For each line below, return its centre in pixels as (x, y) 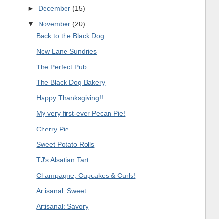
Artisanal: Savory (63, 207)
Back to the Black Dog (70, 36)
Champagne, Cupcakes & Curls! (86, 175)
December (55, 9)
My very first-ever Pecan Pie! (81, 113)
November (55, 24)
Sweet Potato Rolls (66, 144)
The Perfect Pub (62, 67)
